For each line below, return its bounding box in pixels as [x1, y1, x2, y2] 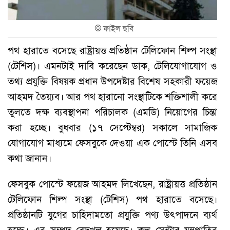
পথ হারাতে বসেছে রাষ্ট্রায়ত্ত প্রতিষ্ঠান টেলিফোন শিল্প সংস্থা [8, 44, 217, 56]
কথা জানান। [8, 152, 51, 164]
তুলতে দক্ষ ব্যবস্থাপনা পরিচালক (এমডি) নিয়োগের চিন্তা [8, 106, 217, 118]
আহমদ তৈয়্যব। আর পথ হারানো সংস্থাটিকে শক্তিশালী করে [8, 90, 217, 103]
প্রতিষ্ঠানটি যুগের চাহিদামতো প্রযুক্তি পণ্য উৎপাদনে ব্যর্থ [8, 208, 217, 221]
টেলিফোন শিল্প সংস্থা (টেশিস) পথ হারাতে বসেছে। [8, 193, 217, 205]
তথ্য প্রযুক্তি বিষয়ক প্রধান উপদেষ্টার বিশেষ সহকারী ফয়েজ [8, 75, 217, 87]
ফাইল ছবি [103, 23, 134, 34]
